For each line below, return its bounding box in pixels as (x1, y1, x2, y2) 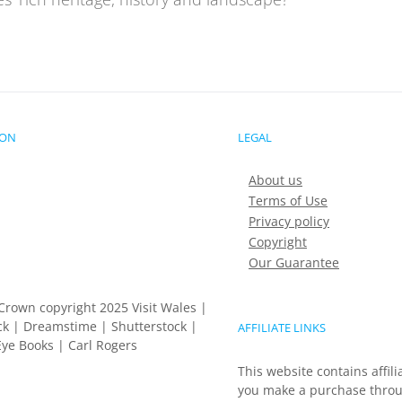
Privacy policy (249, 213, 329, 231)
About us (249, 171, 302, 189)
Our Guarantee (249, 254, 339, 272)
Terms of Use (249, 192, 328, 210)
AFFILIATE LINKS (238, 319, 326, 336)
